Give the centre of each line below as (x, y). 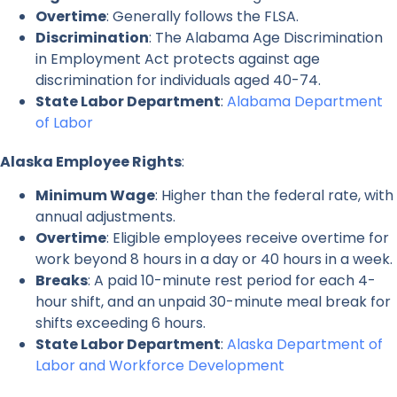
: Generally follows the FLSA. (202, 16)
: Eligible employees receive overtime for (248, 238)
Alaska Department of (305, 345)
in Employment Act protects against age (178, 58)
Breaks (62, 281)
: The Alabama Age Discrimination (266, 37)
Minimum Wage (95, 196)
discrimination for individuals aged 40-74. (178, 80)
